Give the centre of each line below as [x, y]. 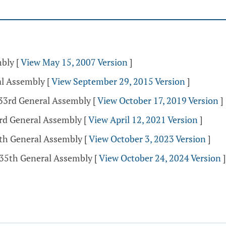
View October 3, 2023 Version [147, 139]
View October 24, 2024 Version [160, 158]
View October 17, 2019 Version [158, 100]
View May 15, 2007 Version [74, 62]
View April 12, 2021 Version [143, 120]
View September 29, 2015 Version [118, 81]
